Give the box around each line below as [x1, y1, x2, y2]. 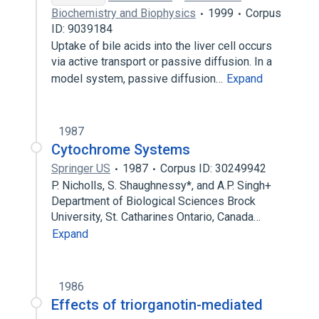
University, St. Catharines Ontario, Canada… [51, 210, 263, 224]
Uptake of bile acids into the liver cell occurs [51, 39, 272, 53]
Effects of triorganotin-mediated [51, 296, 263, 313]
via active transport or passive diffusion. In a [51, 55, 272, 68]
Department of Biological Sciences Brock [51, 194, 256, 208]
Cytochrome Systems [51, 141, 190, 158]
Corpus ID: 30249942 [160, 162, 266, 175]
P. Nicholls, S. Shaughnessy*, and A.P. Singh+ [51, 179, 271, 192]
